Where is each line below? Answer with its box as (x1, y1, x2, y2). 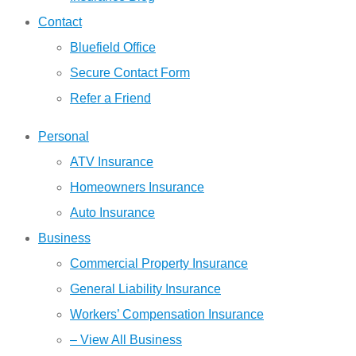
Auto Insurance (70, 206, 155, 219)
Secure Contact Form (70, 66, 190, 79)
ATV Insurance (70, 155, 153, 168)
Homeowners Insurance (70, 180, 204, 194)
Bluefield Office (70, 41, 156, 54)
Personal (38, 130, 89, 143)
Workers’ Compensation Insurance (70, 308, 264, 321)
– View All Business (70, 333, 182, 346)
